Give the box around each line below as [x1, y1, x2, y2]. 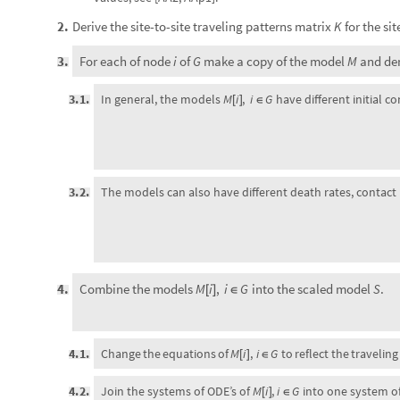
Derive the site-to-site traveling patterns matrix [72, 18, 334, 35]
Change [101, 207, 141, 224]
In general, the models [101, 91, 223, 107]
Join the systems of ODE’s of [101, 246, 253, 262]
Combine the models [79, 170, 196, 187]
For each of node [79, 53, 173, 70]
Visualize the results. [79, 371, 192, 387]
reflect [295, 207, 329, 224]
